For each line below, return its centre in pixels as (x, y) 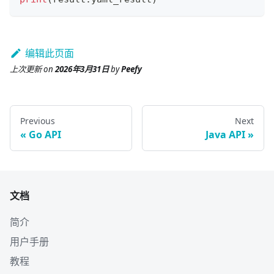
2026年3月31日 (82, 69)
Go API (45, 134)
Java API (225, 134)
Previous (38, 120)
